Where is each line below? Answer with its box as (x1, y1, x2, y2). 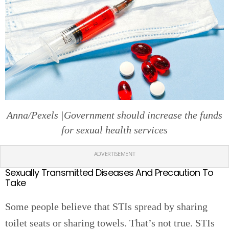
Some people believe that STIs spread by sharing (5, 201, 208, 213)
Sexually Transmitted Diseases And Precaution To (5, 166, 214, 179)
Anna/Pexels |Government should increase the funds (7, 109, 222, 121)
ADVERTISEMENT (94, 150, 135, 158)
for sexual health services (61, 124, 168, 136)
